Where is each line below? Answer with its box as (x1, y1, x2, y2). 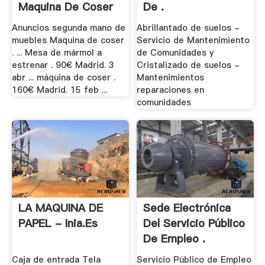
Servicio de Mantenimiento (137, 34, 250, 46)
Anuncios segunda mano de (11, 21, 125, 34)
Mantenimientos (137, 71, 205, 83)
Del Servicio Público (143, 216, 245, 231)
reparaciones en (137, 83, 205, 96)
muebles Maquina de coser (11, 34, 124, 46)
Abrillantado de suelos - (137, 21, 240, 34)
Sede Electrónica (143, 201, 231, 216)
